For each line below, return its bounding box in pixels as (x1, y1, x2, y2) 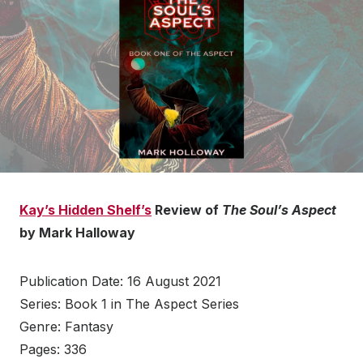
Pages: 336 (19, 340, 87, 357)
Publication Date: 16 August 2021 (19, 272, 221, 289)
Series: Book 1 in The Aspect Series (19, 295, 239, 312)
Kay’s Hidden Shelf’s (19, 201, 152, 218)
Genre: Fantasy (19, 318, 113, 335)
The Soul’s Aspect (222, 201, 336, 218)
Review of (152, 201, 222, 218)
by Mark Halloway (19, 224, 135, 241)
